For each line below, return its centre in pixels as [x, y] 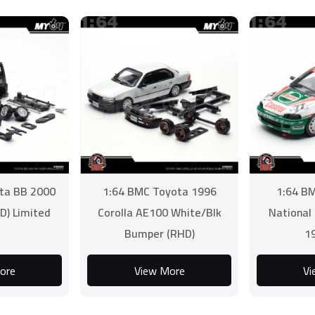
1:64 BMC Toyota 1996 [159, 191]
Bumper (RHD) [159, 233]
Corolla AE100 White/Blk [159, 212]
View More [159, 270]
